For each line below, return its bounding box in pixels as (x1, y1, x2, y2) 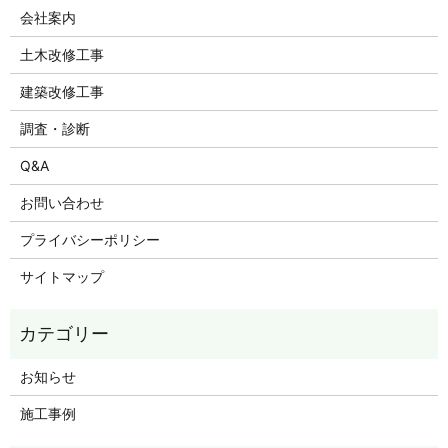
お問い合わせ (19, 193, 104, 211)
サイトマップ (19, 267, 104, 285)
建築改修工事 (19, 82, 104, 100)
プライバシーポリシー (19, 230, 160, 248)
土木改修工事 (19, 45, 104, 63)
